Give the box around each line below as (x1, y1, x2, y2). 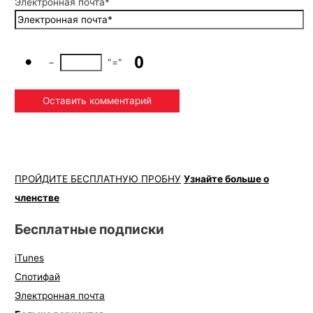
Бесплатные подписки (15, 221, 165, 238)
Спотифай (15, 271, 61, 283)
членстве (15, 191, 60, 203)
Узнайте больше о (184, 173, 270, 184)
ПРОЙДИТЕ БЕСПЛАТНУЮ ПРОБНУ (15, 173, 182, 184)
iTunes (15, 252, 45, 264)
